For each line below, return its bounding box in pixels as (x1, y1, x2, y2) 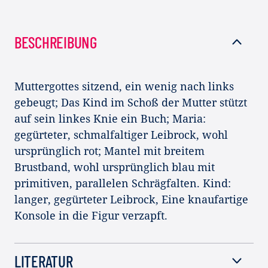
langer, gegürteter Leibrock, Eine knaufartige (14, 191, 248, 206)
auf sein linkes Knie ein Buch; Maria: (14, 111, 206, 126)
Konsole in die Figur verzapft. (14, 208, 167, 223)
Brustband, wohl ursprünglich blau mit (14, 159, 215, 174)
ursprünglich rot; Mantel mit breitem (14, 143, 205, 158)
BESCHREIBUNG (14, 32, 97, 51)
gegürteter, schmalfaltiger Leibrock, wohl (14, 127, 228, 142)
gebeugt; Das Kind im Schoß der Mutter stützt (14, 95, 247, 109)
